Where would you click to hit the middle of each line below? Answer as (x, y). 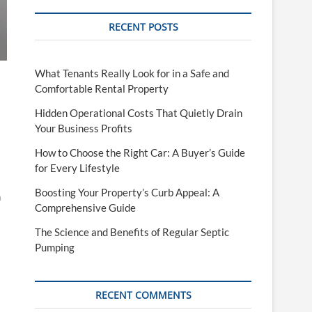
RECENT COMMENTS (143, 295)
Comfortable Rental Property (102, 88)
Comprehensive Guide (85, 208)
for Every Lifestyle (77, 168)
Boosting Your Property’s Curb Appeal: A (127, 192)
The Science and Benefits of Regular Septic (132, 232)
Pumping (55, 247)
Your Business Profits (84, 128)
